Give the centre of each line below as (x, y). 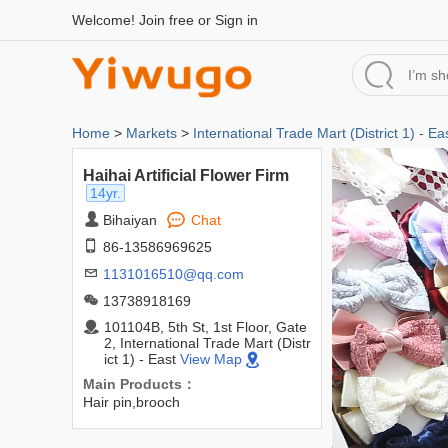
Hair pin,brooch (131, 402)
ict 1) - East (142, 359)
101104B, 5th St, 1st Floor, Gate (205, 327)
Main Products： (139, 384)
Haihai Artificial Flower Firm (186, 175)
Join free (166, 20)
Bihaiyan (130, 220)
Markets (151, 133)
